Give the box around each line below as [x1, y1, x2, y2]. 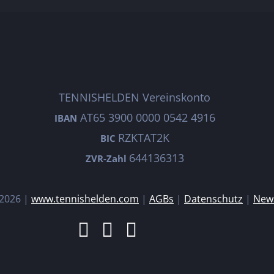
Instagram [112, 218, 191, 240]
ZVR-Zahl [85, 152, 129, 165]
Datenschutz [184, 192, 243, 206]
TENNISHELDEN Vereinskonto [59, 90, 210, 105]
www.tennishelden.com [31, 192, 139, 206]
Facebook [88, 218, 165, 240]
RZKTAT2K [117, 130, 169, 145]
